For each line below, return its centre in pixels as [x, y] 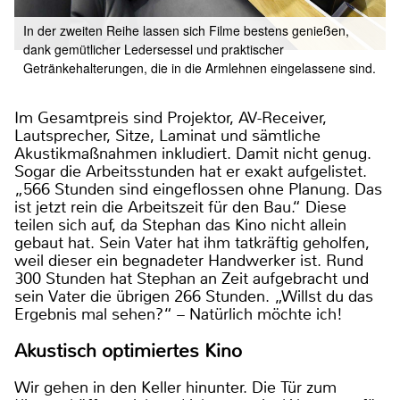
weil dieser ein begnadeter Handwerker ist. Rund [189, 261]
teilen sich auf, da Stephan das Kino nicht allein [180, 225]
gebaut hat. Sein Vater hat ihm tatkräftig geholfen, [192, 243]
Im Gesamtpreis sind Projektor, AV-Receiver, [171, 118]
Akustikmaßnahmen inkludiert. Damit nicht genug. [193, 154]
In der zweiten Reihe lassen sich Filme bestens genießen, [186, 31]
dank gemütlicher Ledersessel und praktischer [154, 50]
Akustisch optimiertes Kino [128, 351]
